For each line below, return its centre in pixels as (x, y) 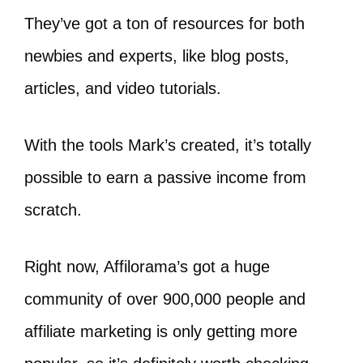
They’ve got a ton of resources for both (164, 23)
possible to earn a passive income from (165, 177)
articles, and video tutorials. (125, 88)
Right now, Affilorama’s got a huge (147, 267)
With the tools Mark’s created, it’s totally (168, 145)
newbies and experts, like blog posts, (157, 56)
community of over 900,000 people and (165, 299)
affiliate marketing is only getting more (161, 331)
